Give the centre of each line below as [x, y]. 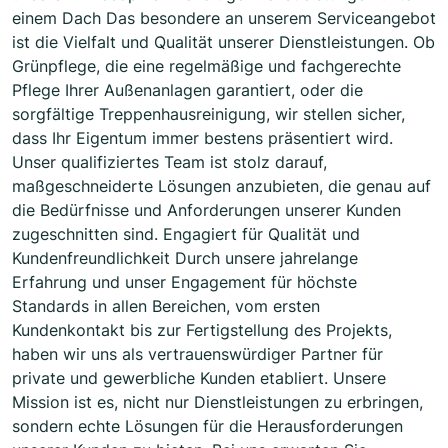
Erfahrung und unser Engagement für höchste [184, 282]
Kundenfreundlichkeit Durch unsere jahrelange [185, 258]
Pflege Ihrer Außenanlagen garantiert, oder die [187, 90]
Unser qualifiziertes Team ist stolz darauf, [169, 162]
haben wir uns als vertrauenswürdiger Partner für [197, 354]
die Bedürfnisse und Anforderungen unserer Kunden [206, 210]
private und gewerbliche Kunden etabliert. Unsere [199, 378]
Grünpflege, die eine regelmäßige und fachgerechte [206, 66]
